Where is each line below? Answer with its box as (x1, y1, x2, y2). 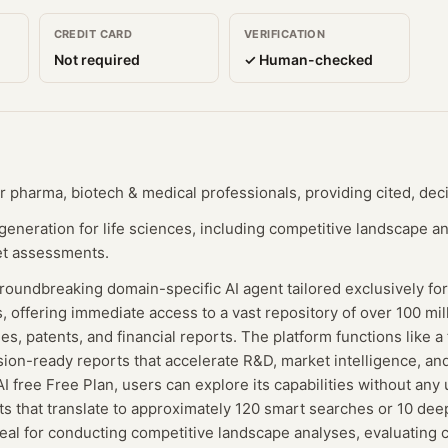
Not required (53, 51, 140, 68)
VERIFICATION (244, 27, 326, 41)
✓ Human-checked (244, 51, 373, 68)
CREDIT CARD (53, 27, 133, 41)
